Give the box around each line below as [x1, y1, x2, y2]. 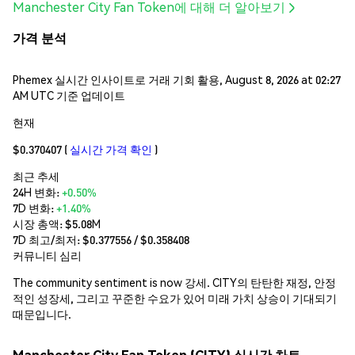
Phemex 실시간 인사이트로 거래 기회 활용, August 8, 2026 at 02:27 [13, 71, 341, 86]
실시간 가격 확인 [70, 141, 152, 156]
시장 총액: [13, 216, 65, 231]
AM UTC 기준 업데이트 [13, 87, 125, 102]
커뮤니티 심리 [13, 247, 82, 262]
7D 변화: [13, 200, 56, 215]
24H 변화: [13, 184, 62, 199]
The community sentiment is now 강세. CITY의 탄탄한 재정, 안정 [13, 274, 336, 289]
